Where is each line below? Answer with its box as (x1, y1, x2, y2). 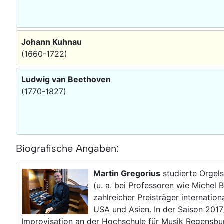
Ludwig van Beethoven (21, 74, 111, 84)
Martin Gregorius (93, 168, 160, 178)
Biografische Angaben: (16, 142, 119, 154)
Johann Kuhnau (21, 36, 82, 47)
